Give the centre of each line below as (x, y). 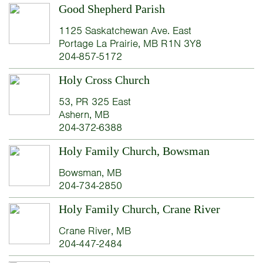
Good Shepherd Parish (112, 9)
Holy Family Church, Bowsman (134, 151)
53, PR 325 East (95, 102)
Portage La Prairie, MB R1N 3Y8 (130, 44)
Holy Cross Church (104, 80)
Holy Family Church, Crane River (139, 209)
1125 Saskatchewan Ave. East (125, 31)
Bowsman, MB (90, 173)
